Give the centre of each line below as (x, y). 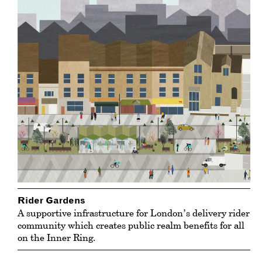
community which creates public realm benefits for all (131, 225)
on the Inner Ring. (56, 237)
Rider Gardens (51, 200)
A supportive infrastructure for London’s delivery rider (134, 213)
